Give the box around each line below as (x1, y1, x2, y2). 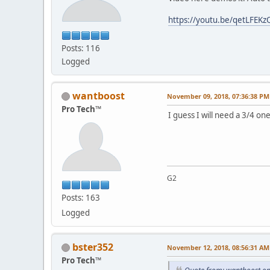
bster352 (72, 240, 113, 254)
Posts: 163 (61, 192, 100, 203)
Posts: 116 (61, 42, 100, 54)
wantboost (72, 89, 125, 102)
